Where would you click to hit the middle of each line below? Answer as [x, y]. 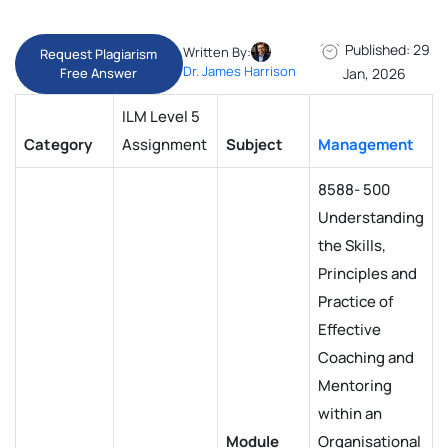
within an [350, 413]
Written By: [216, 51]
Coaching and [366, 357]
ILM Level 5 [161, 116]
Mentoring [355, 385]
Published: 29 [386, 49]
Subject [254, 144]
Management [366, 144]
